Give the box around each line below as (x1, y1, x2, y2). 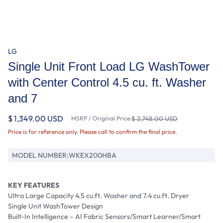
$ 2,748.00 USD (131, 114, 178, 122)
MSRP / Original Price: (71, 114, 131, 122)
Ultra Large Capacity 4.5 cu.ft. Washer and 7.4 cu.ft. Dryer (8, 191, 189, 200)
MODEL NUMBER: (12, 150, 69, 160)
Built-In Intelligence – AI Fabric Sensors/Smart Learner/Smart (8, 212, 201, 221)
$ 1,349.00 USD (8, 113, 63, 123)
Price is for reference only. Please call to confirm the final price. (8, 127, 177, 135)
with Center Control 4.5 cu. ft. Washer (8, 75, 206, 89)
